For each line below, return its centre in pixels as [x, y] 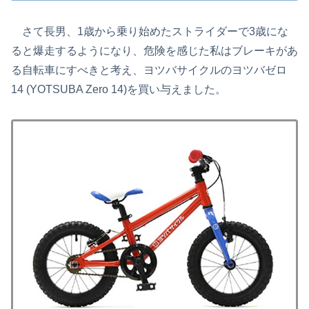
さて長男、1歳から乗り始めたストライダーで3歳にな [150, 32]
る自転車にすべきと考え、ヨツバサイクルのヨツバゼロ [149, 70]
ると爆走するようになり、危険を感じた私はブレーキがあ [154, 51]
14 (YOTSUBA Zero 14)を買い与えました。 [119, 90]
